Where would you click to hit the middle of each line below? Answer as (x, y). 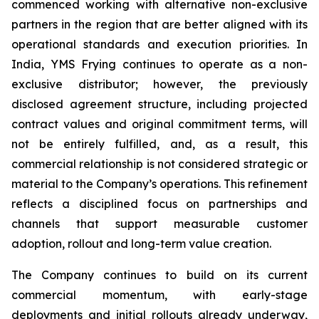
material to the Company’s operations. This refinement (159, 184)
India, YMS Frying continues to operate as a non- (159, 64)
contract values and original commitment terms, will (159, 124)
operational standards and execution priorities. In (159, 45)
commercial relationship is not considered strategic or (159, 164)
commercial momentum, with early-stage (159, 295)
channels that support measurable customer (159, 224)
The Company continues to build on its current (159, 275)
